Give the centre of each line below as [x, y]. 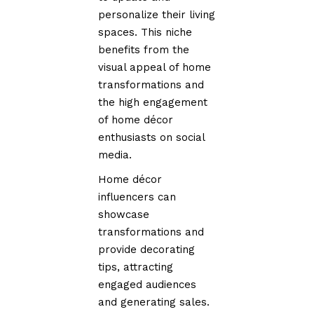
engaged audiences [148, 284]
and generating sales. [154, 302]
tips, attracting [136, 267]
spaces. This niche [145, 32]
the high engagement [153, 102]
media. [115, 155]
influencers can [137, 197]
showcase [124, 214]
